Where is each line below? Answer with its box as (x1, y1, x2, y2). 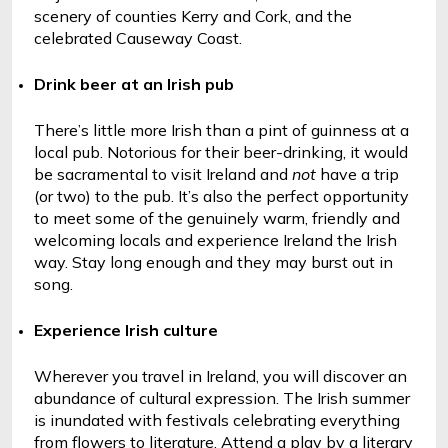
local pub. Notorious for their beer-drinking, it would (34, 142, 408, 162)
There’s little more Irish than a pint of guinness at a (34, 120, 409, 140)
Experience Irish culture (34, 320, 218, 340)
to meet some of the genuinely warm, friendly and (34, 208, 400, 228)
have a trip (316, 164, 399, 184)
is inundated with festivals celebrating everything (34, 410, 400, 430)
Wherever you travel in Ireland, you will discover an (34, 366, 407, 386)
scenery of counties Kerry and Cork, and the (34, 6, 352, 26)
